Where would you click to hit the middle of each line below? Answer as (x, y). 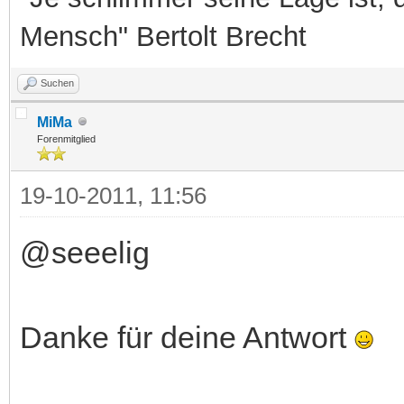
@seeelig (85, 252)
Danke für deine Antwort (187, 337)
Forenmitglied (66, 138)
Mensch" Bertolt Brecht (163, 36)
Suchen (57, 83)
